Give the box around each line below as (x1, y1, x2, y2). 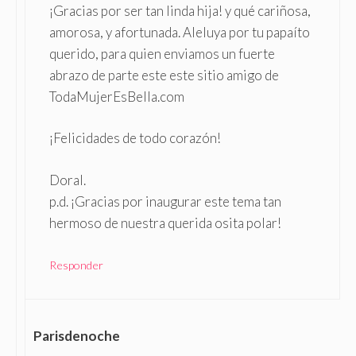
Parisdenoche (33, 327, 120, 345)
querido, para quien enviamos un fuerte (49, 44, 275, 62)
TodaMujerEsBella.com (49, 87, 184, 105)
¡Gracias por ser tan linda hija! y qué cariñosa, (49, 2, 311, 19)
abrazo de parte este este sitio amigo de (49, 66, 279, 83)
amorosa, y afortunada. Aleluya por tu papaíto (49, 23, 310, 41)
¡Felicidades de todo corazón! (49, 130, 221, 146)
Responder (49, 258, 103, 272)
